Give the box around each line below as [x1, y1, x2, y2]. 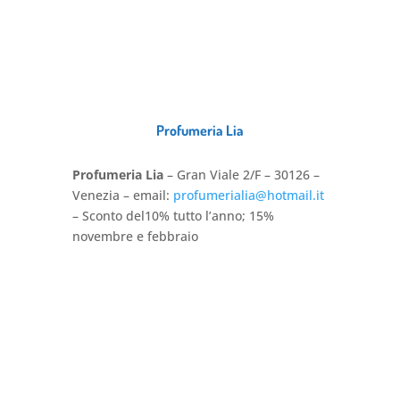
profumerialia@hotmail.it [172, 186, 324, 204]
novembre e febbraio [71, 227, 198, 245]
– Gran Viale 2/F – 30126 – [162, 165, 320, 183]
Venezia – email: [71, 186, 173, 204]
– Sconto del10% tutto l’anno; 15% [71, 206, 274, 224]
